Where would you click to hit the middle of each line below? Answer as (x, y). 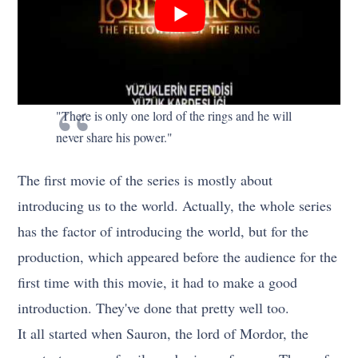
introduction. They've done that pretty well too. (154, 307)
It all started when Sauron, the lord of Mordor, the (163, 333)
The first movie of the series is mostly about (145, 179)
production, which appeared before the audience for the (178, 256)
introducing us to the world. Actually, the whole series (175, 205)
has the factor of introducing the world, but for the (163, 231)
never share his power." (115, 137)
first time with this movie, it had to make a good (158, 282)
